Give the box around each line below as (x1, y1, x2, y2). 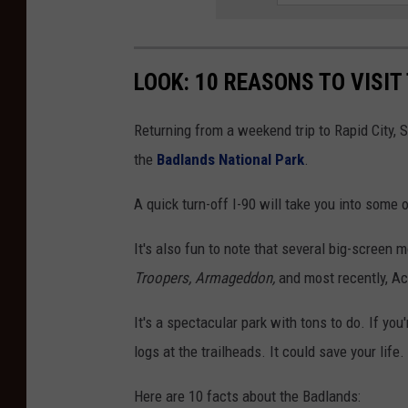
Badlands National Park (157, 149, 304, 168)
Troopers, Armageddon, (134, 268, 275, 287)
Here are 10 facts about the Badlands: (134, 386, 361, 405)
